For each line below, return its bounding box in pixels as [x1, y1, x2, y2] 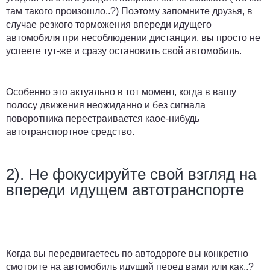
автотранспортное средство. [6, 126, 137, 137]
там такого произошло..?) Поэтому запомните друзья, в [6, 5, 253, 16]
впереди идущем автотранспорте [6, 180, 244, 199]
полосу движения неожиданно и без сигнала [6, 99, 206, 110]
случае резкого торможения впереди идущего [6, 19, 212, 30]
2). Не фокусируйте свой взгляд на [6, 165, 256, 183]
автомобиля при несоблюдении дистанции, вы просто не [6, 32, 260, 43]
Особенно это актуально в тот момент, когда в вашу [6, 86, 236, 97]
